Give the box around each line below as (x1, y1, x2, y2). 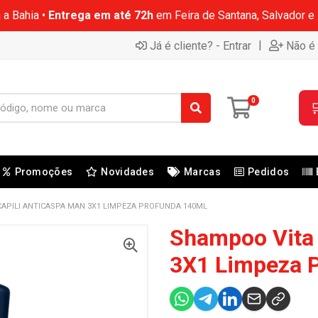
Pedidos (248, 166, 290, 177)
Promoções (14, 166, 73, 177)
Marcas (184, 166, 221, 177)
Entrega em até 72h (48, 9, 153, 22)
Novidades (101, 166, 154, 177)
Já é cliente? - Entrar (150, 38, 251, 53)
